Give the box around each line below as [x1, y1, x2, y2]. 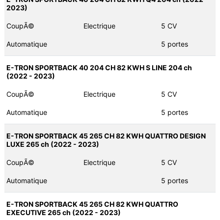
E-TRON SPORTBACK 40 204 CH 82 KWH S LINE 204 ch [6, 63, 192, 72]
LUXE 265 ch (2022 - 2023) [6, 140, 99, 149]
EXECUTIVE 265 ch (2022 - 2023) [6, 208, 121, 217]
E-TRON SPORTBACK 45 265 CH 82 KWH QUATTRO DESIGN [6, 132, 206, 140]
